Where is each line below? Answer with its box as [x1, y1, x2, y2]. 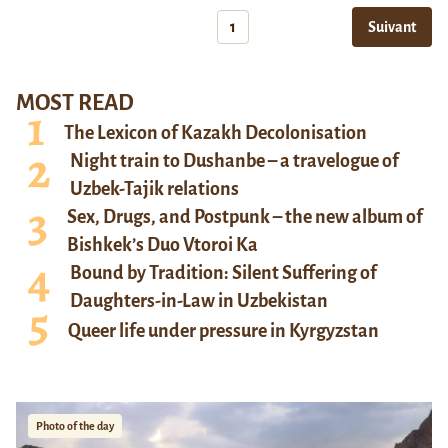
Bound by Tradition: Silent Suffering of [70, 263, 377, 284]
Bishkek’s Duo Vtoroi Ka [67, 235, 258, 256]
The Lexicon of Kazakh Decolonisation [64, 123, 367, 144]
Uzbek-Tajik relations [70, 179, 239, 200]
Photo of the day [36, 420, 114, 433]
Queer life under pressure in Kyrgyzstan [68, 320, 379, 341]
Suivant [367, 19, 416, 36]
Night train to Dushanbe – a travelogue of [70, 151, 399, 172]
